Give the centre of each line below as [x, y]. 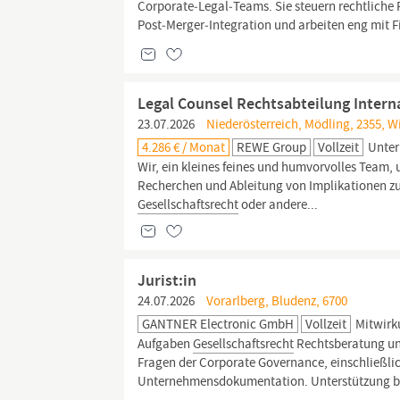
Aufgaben [166, 344]
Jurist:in [167, 280]
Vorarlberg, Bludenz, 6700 [276, 301]
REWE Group [272, 147]
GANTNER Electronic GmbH [218, 324]
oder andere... [279, 204]
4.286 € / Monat [184, 147]
